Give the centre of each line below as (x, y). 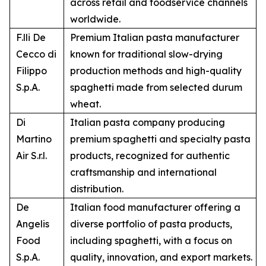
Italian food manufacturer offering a (155, 208)
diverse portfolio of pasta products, (151, 224)
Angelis (33, 224)
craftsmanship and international (143, 172)
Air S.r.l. (31, 156)
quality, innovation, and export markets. (161, 257)
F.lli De (31, 38)
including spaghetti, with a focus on (151, 241)
